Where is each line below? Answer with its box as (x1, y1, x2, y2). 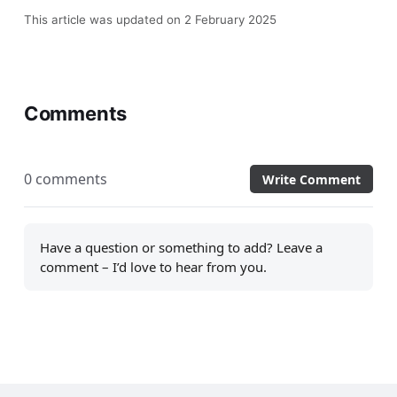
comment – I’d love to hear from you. (39, 258, 267, 276)
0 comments (23, 169, 107, 190)
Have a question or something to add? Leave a (39, 238, 323, 257)
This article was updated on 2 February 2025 (23, 12, 276, 27)
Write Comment (262, 170, 362, 188)
